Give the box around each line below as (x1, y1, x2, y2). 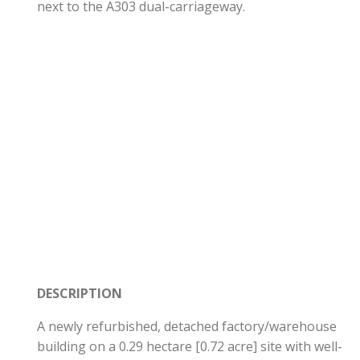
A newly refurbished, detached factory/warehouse (37, 317, 337, 336)
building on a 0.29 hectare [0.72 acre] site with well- (37, 337, 342, 356)
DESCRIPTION (37, 284, 122, 303)
